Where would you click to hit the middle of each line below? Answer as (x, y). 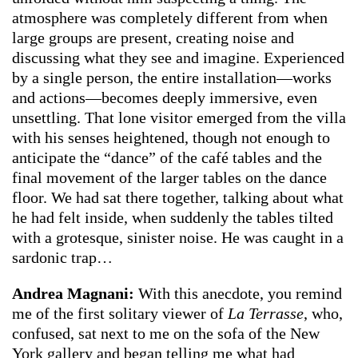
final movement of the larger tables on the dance (169, 177)
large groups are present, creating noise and (153, 37)
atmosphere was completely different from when (170, 17)
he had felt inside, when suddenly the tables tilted (173, 217)
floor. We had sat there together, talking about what (178, 197)
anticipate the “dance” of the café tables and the (167, 157)
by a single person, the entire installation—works (172, 77)
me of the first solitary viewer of (120, 313)
